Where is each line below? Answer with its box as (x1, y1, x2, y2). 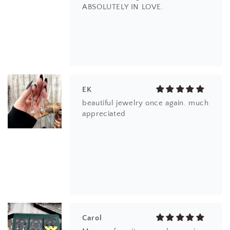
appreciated (82, 109, 126, 118)
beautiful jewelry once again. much (82, 99, 209, 107)
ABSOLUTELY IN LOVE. (82, 3, 164, 11)
